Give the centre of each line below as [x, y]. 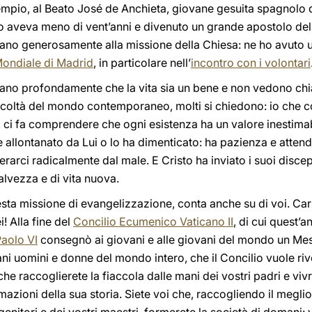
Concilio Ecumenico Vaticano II [153, 221]
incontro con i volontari [251, 63]
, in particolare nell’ [142, 63]
